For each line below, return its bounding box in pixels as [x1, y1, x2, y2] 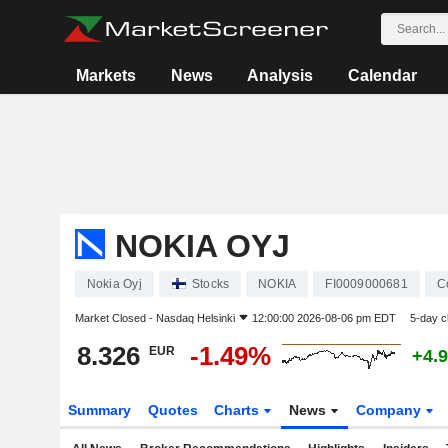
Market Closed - [74, 312, 156, 324]
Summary [67, 402, 131, 418]
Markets [76, 67, 137, 84]
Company [356, 402, 426, 418]
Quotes [147, 402, 198, 418]
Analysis [247, 67, 314, 84]
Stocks [191, 277, 230, 291]
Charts [214, 402, 264, 418]
